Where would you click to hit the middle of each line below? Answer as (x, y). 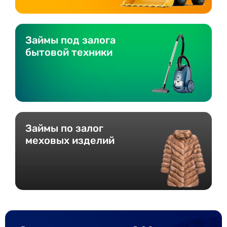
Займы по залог (64, 128)
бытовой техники (69, 52)
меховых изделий (70, 140)
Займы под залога (70, 40)
